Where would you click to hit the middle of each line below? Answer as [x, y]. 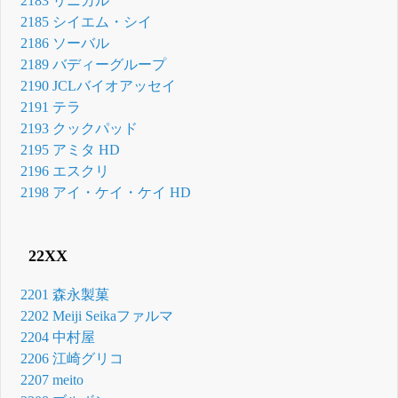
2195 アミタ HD [71, 149]
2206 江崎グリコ [72, 358]
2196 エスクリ [65, 171]
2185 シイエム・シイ [87, 21]
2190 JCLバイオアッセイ [99, 85]
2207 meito [52, 379]
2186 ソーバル [65, 43]
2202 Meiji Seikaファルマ [97, 315]
